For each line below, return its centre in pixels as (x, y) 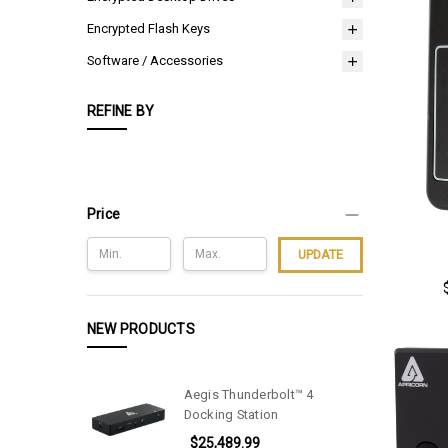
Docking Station (231, 414)
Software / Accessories (154, 61)
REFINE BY (120, 110)
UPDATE (320, 255)
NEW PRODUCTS (140, 329)
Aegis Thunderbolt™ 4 (248, 394)
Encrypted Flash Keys (148, 29)
